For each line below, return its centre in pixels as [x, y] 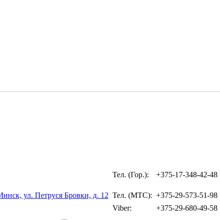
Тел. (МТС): [132, 195]
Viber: [122, 208]
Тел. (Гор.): [130, 175]
